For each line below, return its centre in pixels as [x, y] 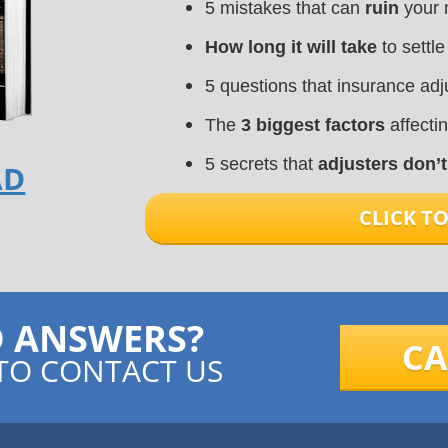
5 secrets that [261, 164]
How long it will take [290, 47]
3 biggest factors [315, 125]
